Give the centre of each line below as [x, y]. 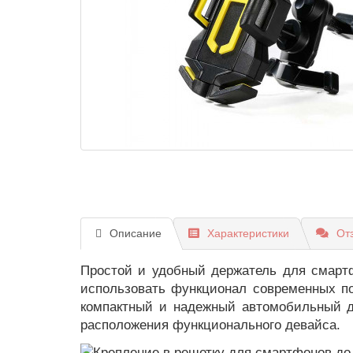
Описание [136, 234]
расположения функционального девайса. [210, 325]
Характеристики [248, 234]
